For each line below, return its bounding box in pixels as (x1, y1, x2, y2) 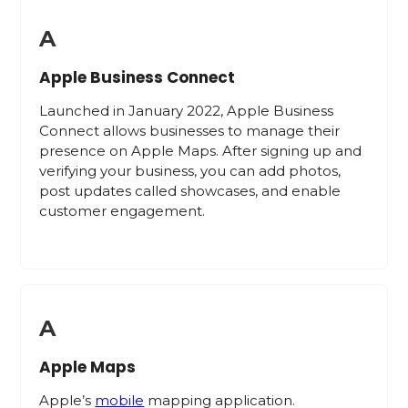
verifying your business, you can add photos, (39, 162, 342, 179)
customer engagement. (39, 202, 206, 219)
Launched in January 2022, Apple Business (39, 102, 334, 119)
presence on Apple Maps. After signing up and (39, 142, 362, 159)
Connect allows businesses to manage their (39, 122, 341, 139)
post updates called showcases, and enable (39, 182, 342, 199)
